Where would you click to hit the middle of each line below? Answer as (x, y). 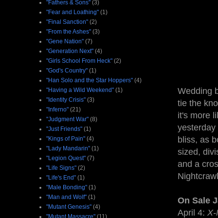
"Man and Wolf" (66, 197)
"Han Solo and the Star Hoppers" (90, 80)
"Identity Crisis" (66, 100)
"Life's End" (61, 177)
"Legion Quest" (66, 158)
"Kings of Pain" (66, 138)
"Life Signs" (61, 168)
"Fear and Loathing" (73, 12)
